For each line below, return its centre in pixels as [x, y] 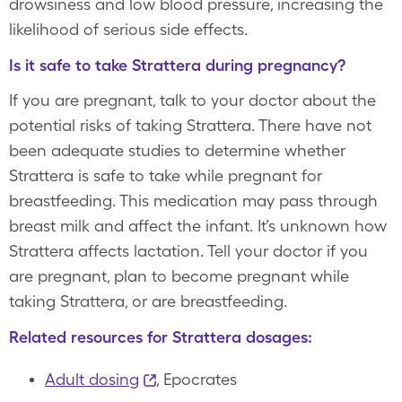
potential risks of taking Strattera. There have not [190, 125]
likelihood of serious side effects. [128, 29]
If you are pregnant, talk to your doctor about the [192, 100]
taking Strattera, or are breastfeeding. [148, 301]
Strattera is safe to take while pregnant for [166, 175]
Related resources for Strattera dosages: [161, 337]
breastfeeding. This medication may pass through [193, 201]
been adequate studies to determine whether [177, 150]
